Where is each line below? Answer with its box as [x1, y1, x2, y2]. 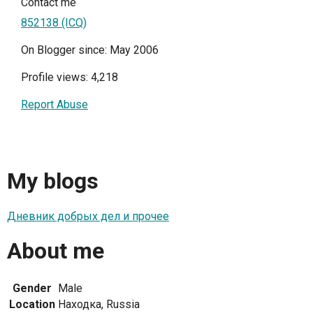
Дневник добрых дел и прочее [7, 209, 169, 223]
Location [9, 297, 55, 311]
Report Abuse [21, 98, 88, 111]
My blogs [7, 168, 99, 195]
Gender [13, 281, 52, 295]
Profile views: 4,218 [21, 71, 118, 84]
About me [7, 238, 104, 265]
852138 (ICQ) [21, 16, 87, 29]
